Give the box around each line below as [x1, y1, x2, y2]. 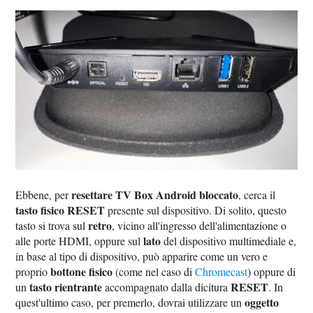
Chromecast [195, 264, 248, 279]
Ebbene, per [15, 187, 72, 203]
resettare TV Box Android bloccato [71, 187, 239, 203]
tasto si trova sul [15, 218, 89, 233]
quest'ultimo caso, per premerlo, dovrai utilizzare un [15, 295, 245, 310]
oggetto [245, 294, 279, 311]
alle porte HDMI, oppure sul [15, 233, 144, 249]
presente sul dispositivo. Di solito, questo [105, 203, 287, 218]
